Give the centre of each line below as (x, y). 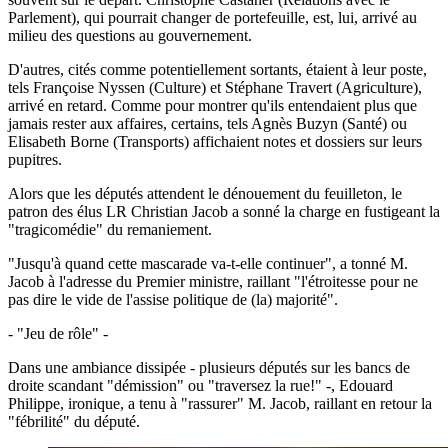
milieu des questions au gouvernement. (130, 35)
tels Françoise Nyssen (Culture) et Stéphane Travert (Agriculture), (215, 87)
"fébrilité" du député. (74, 421)
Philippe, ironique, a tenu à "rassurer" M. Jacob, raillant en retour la (220, 403)
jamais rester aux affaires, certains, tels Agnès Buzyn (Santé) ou (207, 123)
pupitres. (35, 159)
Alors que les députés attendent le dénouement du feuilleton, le (205, 193)
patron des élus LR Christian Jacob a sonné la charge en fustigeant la (224, 211)
